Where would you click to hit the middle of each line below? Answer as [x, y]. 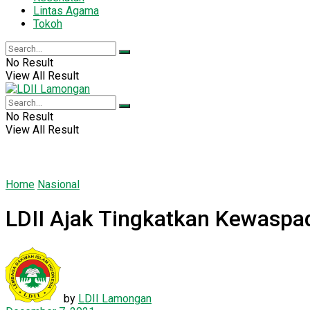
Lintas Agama [66, 10]
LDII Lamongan [115, 298]
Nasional [58, 184]
